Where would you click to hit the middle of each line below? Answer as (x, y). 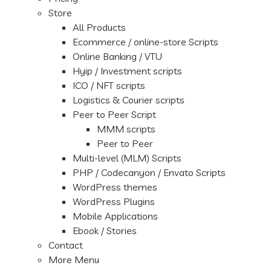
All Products (99, 27)
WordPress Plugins (114, 201)
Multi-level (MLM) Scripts (127, 158)
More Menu (74, 260)
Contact (66, 245)
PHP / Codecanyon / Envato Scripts (149, 172)
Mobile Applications (115, 216)
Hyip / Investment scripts (127, 71)
